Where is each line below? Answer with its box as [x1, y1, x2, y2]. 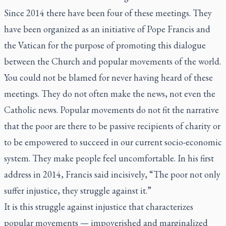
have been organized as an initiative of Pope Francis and [4, 23, 210, 35]
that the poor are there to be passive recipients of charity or [4, 120, 220, 132]
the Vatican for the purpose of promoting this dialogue [4, 39, 206, 51]
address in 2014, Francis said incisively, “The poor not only [4, 168, 220, 180]
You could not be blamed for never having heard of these [4, 72, 213, 83]
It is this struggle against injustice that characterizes [4, 201, 193, 212]
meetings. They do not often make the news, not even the [4, 88, 215, 99]
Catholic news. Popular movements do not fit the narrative [4, 104, 219, 116]
